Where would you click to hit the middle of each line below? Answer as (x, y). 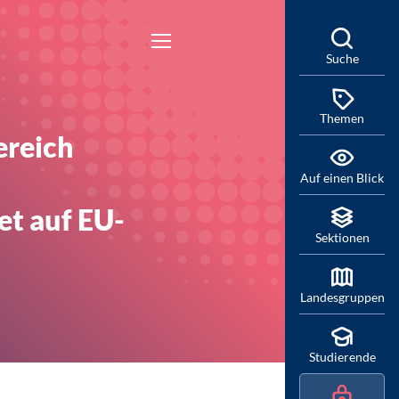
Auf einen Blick (342, 178)
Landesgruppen (342, 297)
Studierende (342, 357)
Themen (342, 118)
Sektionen (342, 237)
